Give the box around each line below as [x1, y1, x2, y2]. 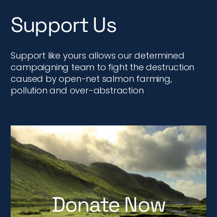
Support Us [11, 12, 117, 38]
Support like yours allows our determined [11, 49, 185, 62]
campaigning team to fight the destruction [11, 61, 195, 73]
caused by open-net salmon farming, [11, 73, 172, 85]
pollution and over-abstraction [11, 84, 144, 96]
